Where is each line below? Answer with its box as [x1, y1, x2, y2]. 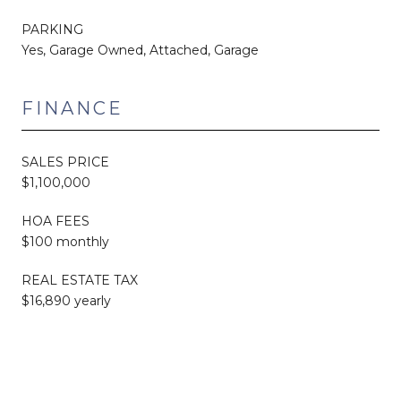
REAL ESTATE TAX [21, 271, 138, 288]
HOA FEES [21, 212, 90, 229]
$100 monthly [21, 233, 109, 250]
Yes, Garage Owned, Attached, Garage [21, 41, 259, 58]
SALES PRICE [21, 153, 109, 170]
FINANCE [21, 97, 124, 119]
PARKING [21, 21, 83, 38]
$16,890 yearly [21, 292, 111, 309]
